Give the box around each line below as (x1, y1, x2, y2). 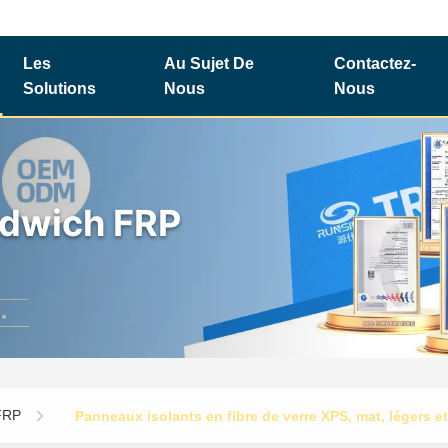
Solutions (22, 80, 96, 97)
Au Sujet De (163, 55, 254, 72)
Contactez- (334, 55, 417, 72)
